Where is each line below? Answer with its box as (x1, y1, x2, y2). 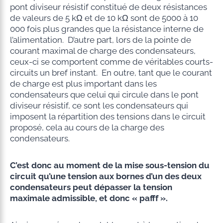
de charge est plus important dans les (9, 78, 157, 89)
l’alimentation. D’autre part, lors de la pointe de (9, 34, 191, 45)
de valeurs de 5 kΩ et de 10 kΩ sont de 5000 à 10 (9, 12, 198, 23)
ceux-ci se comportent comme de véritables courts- (9, 56, 213, 67)
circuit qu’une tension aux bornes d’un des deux (9, 171, 202, 181)
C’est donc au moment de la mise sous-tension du (9, 160, 210, 170)
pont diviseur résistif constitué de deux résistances (9, 1, 207, 12)
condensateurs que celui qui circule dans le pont (9, 89, 199, 100)
